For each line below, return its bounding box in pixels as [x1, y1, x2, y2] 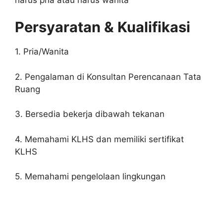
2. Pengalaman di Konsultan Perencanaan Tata [15, 71, 201, 82]
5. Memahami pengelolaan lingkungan [15, 171, 166, 182]
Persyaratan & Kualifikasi [15, 18, 190, 36]
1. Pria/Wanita [15, 47, 69, 57]
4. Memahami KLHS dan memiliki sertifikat [15, 134, 184, 144]
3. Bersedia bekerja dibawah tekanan [15, 109, 165, 119]
